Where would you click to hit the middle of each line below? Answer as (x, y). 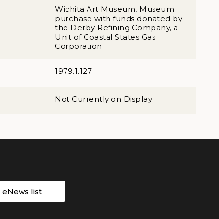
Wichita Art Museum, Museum (114, 9)
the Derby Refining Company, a (117, 28)
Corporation (78, 46)
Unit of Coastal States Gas (105, 37)
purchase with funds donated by (119, 18)
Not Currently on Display (103, 99)
